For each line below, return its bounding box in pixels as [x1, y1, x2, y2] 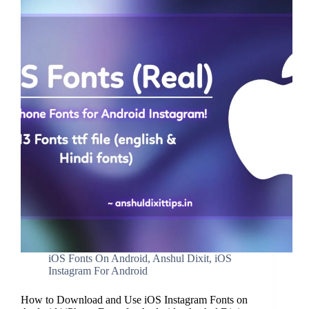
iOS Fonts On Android [48, 252, 148, 265]
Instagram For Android [48, 265, 148, 277]
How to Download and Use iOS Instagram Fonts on [21, 294, 248, 306]
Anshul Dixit [152, 252, 209, 265]
